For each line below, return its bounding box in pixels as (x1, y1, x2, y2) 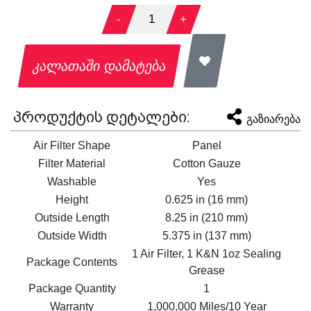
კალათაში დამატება (31, 58, 167, 74)
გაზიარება (246, 112, 301, 125)
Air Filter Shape (33, 139, 110, 151)
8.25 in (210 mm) (165, 211, 248, 224)
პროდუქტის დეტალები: (13, 108, 190, 126)
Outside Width (37, 229, 107, 242)
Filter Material (38, 157, 106, 169)
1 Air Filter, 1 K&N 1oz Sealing (132, 247, 281, 260)
